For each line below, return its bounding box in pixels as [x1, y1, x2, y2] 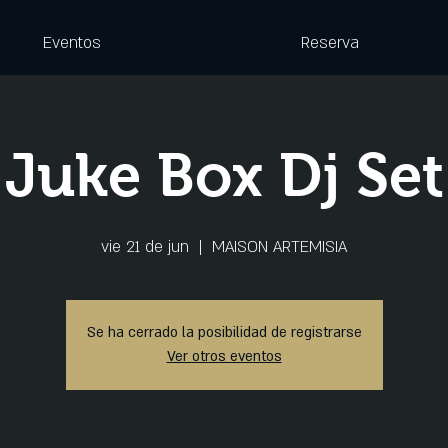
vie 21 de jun [101, 236, 189, 258]
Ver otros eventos [166, 347, 282, 366]
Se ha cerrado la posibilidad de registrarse [86, 323, 362, 342]
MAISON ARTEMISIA [212, 236, 347, 258]
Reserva [300, 32, 359, 54]
